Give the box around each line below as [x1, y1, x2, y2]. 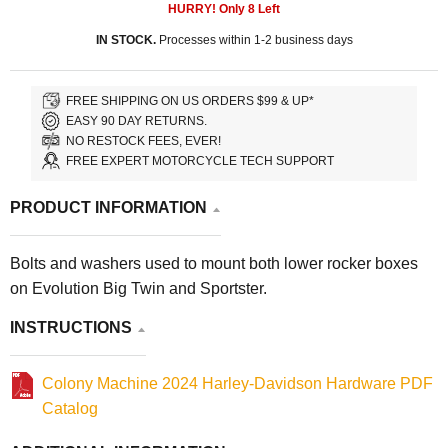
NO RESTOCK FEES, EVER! [66, 133, 222, 148]
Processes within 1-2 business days [155, 33, 353, 48]
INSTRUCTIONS [10, 319, 132, 337]
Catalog [42, 400, 98, 418]
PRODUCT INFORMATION [10, 199, 207, 217]
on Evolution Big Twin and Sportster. [10, 280, 267, 298]
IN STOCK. [95, 33, 156, 48]
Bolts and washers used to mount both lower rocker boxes [10, 255, 418, 273]
